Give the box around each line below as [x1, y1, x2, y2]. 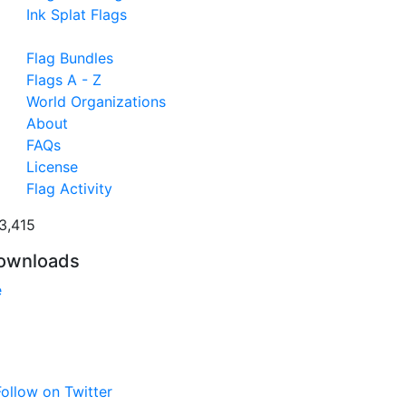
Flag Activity [25, 179, 112, 198]
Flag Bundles [25, 48, 113, 67]
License [25, 157, 78, 176]
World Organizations [25, 92, 166, 111]
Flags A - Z [25, 70, 101, 89]
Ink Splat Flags [25, 5, 127, 24]
